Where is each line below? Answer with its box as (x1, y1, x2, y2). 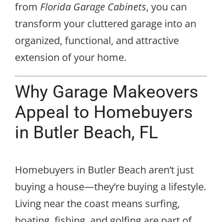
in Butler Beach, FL (15, 122, 158, 142)
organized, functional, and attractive (15, 33, 179, 47)
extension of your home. (15, 50, 126, 64)
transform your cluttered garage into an (15, 16, 196, 30)
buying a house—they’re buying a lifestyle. (15, 179, 206, 193)
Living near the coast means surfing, (15, 196, 180, 210)
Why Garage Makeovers (15, 81, 198, 102)
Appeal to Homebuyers (15, 102, 193, 122)
